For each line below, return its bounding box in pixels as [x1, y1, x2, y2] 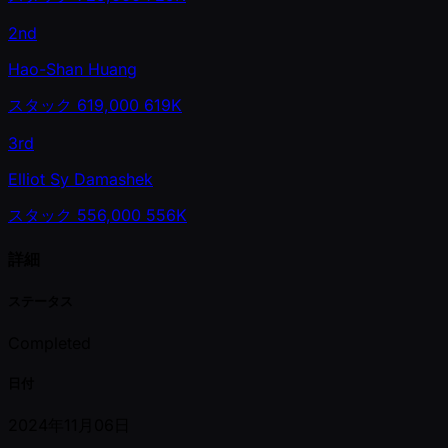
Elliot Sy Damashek [8, 169, 153, 190]
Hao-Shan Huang [8, 59, 137, 80]
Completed [8, 332, 91, 353]
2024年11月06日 [8, 415, 130, 436]
